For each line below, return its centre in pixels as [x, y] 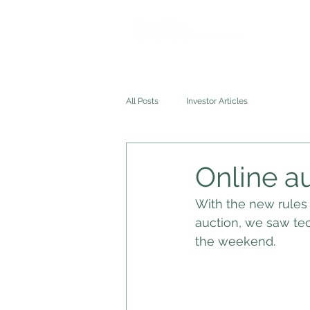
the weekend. [237, 241]
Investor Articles [217, 101]
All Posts [142, 101]
